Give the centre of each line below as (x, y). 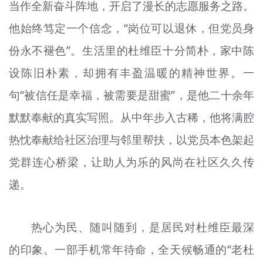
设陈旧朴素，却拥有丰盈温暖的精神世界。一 (131, 73)
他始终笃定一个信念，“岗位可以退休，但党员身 (131, 28)
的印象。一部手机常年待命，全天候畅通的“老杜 (131, 250)
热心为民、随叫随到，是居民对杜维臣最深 (143, 227)
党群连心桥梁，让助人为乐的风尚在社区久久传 (131, 162)
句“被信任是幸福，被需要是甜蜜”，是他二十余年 (131, 95)
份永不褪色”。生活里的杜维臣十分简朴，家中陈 (131, 51)
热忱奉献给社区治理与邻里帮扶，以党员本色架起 (131, 140)
